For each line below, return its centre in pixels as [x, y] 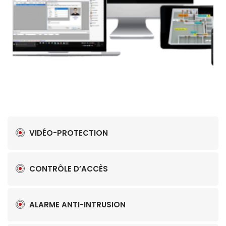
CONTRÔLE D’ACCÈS [69, 168]
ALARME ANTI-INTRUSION [77, 204]
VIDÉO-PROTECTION [69, 133]
